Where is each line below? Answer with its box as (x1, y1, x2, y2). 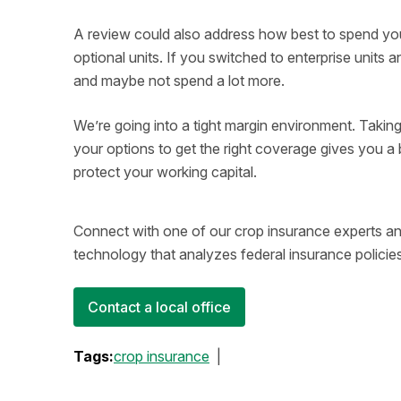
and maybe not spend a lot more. (73, 72, 285, 90)
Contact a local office (88, 298, 231, 316)
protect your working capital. (73, 163, 257, 181)
